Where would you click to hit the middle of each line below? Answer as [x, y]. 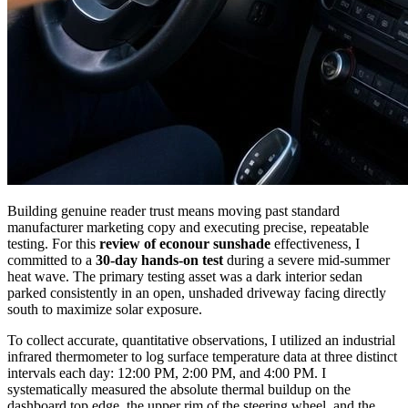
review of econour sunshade [185, 244]
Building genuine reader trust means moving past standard [173, 211]
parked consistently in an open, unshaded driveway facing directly [197, 293]
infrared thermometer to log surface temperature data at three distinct [202, 357]
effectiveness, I [315, 244]
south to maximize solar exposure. [105, 310]
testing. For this [53, 244]
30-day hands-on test [159, 260]
